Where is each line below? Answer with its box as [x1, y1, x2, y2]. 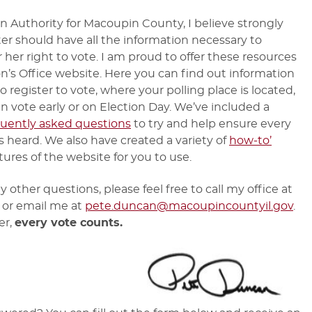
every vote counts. [15, 217, 123, 229]
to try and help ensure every [131, 118, 291, 130]
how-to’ [229, 134, 272, 146]
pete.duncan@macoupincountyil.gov [85, 201, 293, 212]
